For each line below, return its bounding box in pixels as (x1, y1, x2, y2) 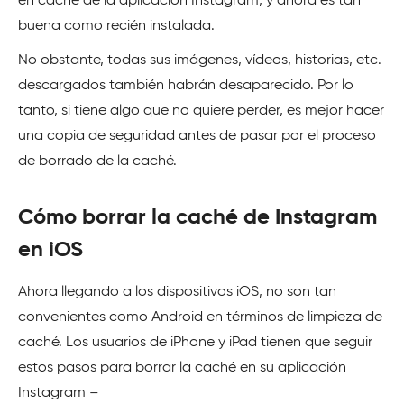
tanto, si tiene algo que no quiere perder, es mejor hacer (18, 104, 384, 118)
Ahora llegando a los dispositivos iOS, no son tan (18, 285, 336, 299)
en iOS (18, 239, 83, 261)
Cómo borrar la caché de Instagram (18, 207, 377, 228)
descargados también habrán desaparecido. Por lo (18, 78, 353, 93)
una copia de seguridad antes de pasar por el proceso (18, 129, 376, 143)
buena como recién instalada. (18, 19, 215, 33)
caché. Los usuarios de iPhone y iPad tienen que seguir (18, 335, 372, 350)
